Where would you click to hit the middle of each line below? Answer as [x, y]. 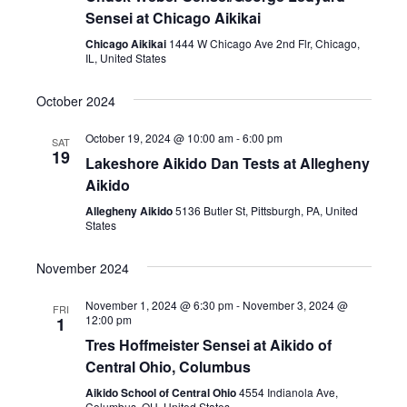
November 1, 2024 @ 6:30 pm [159, 304]
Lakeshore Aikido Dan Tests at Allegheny [227, 163]
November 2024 [82, 268]
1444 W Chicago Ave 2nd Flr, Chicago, [264, 43]
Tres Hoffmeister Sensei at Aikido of [208, 344]
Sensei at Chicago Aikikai [173, 17]
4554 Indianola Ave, [288, 392]
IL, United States [125, 57]
